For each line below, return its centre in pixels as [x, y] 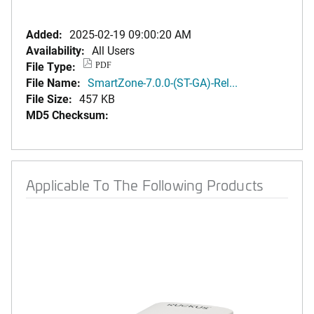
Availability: [55, 50]
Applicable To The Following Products [145, 185]
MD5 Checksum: [67, 115]
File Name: [53, 82]
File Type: [51, 66]
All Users [113, 50]
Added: [44, 34]
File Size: [49, 98]
